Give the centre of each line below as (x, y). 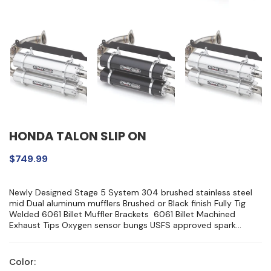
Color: (22, 262)
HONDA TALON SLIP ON (78, 136)
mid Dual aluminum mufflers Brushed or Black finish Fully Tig (127, 203)
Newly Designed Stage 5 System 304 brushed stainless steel (131, 192)
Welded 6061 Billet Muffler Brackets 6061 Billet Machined (122, 214)
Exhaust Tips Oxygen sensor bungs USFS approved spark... (125, 225)
